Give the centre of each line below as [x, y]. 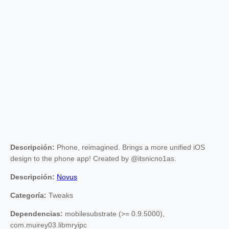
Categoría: [28, 195]
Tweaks [60, 195]
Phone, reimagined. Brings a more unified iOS [130, 147]
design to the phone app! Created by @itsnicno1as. [93, 158]
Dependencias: [37, 213]
